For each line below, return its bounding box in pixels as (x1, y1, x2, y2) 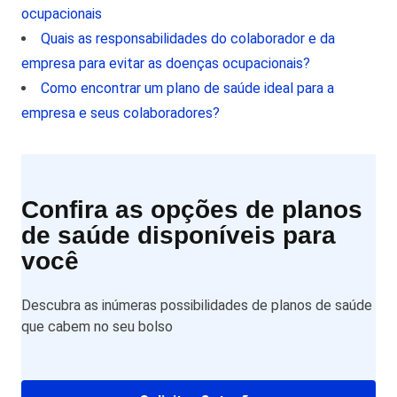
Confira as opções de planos (21, 196, 362, 223)
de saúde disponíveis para (21, 222, 336, 249)
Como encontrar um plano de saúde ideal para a (41, 80, 334, 97)
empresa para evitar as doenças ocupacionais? (21, 55, 310, 72)
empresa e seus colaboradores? (21, 105, 220, 121)
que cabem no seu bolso (21, 318, 173, 335)
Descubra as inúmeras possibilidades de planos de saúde (21, 297, 372, 314)
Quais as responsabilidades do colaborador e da (41, 30, 335, 47)
